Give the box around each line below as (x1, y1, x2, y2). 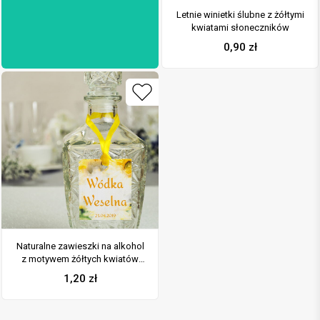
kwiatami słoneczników (191, 22, 289, 34)
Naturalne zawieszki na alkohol (16, 241, 144, 252)
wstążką (63, 279, 97, 291)
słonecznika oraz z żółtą (29, 266, 131, 278)
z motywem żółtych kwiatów (21, 254, 139, 265)
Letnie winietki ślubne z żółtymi (176, 9, 304, 21)
